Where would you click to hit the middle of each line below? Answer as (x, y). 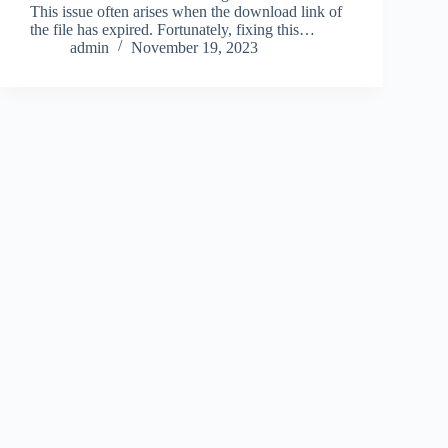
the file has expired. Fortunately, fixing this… (172, 29)
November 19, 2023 (194, 47)
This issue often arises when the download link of (186, 11)
